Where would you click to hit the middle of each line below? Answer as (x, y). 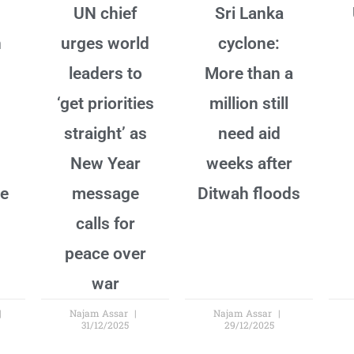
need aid (249, 133)
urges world (105, 43)
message (105, 193)
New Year (105, 163)
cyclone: (249, 43)
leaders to (105, 73)
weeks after (249, 163)
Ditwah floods (249, 193)
